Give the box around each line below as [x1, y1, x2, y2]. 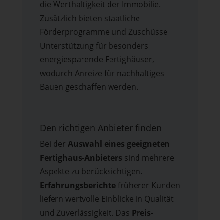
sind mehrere [122, 152, 174, 164]
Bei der [39, 138, 68, 150]
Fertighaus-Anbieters [39, 152, 122, 164]
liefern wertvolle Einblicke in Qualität [39, 193, 174, 205]
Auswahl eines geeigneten [67, 138, 170, 150]
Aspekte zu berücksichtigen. [39, 166, 142, 177]
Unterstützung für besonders [39, 40, 148, 52]
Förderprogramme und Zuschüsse [39, 27, 167, 38]
